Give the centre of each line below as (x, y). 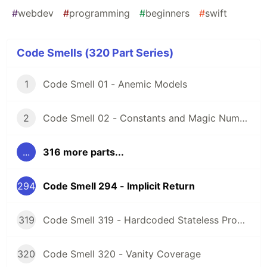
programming (100, 13)
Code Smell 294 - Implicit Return (119, 186)
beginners (167, 13)
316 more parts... (83, 152)
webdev (36, 13)
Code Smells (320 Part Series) (95, 53)
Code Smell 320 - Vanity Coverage (122, 254)
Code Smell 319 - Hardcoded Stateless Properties (241, 220)
